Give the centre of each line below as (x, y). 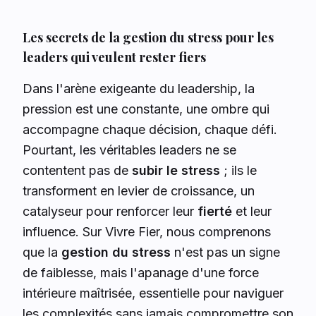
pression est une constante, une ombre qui (146, 109)
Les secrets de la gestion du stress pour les (148, 37)
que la (42, 252)
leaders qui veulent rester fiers (114, 57)
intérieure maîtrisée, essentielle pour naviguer (153, 293)
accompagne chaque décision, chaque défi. (150, 129)
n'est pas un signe (225, 252)
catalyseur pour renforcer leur (110, 211)
